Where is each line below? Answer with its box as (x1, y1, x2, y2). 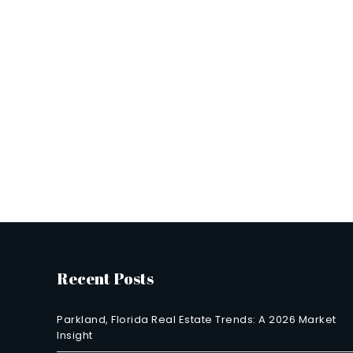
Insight (57, 328, 93, 343)
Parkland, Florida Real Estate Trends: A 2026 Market (57, 312, 336, 327)
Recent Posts (57, 268, 154, 289)
